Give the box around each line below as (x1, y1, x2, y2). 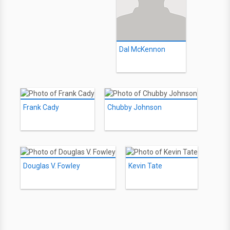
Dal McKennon (119, 45, 165, 54)
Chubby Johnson (107, 103, 162, 112)
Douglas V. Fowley (23, 161, 80, 170)
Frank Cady (23, 103, 59, 112)
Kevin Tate (128, 161, 162, 170)
